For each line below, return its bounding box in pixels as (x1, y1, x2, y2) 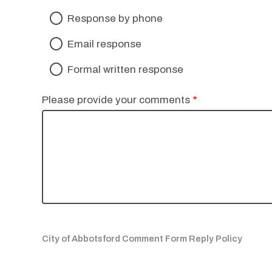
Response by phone (67, 12, 163, 24)
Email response (67, 38, 142, 50)
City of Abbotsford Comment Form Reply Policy (41, 233, 242, 243)
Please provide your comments (41, 94, 190, 106)
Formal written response (67, 63, 184, 75)
